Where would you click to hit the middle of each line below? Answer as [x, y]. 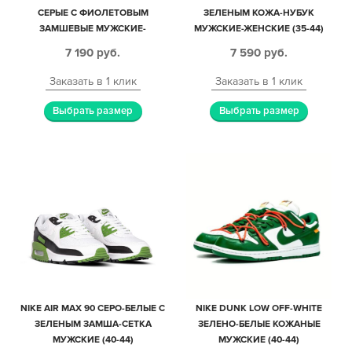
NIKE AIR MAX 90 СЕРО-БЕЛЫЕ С [93, 309]
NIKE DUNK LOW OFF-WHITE [259, 309]
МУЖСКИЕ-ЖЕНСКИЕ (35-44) [259, 29]
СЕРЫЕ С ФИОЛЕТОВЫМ [93, 13]
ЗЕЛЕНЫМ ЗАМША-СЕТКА [93, 324]
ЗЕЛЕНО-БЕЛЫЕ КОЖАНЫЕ [259, 324]
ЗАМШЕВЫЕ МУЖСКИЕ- [93, 29]
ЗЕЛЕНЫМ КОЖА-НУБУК [259, 13]
